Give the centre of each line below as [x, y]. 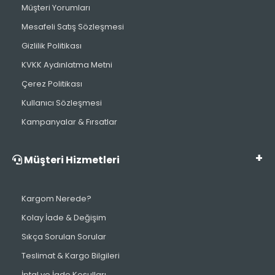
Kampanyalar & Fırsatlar [69, 122]
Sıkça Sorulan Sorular [64, 237]
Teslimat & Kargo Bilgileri [71, 256]
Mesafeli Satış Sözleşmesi [73, 27]
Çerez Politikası [52, 84]
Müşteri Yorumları [56, 8]
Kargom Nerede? [56, 199]
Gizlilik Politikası [52, 46]
